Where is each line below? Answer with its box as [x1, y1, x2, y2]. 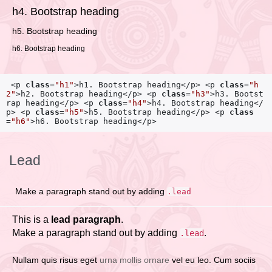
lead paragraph [51, 214, 121, 225]
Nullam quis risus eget [12, 255, 100, 265]
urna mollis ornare [100, 255, 169, 265]
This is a [12, 214, 51, 225]
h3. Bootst [215, 89, 263, 99]
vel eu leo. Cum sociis [169, 255, 256, 265]
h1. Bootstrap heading [79, 80, 181, 90]
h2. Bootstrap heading [21, 89, 123, 99]
